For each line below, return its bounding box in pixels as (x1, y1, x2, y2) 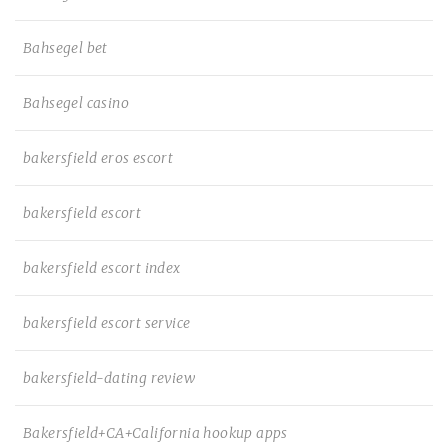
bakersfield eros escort (23, 149, 174, 167)
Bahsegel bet (23, 39, 108, 57)
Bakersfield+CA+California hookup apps (23, 424, 288, 442)
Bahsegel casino (23, 94, 129, 112)
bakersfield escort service (23, 314, 191, 332)
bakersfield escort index (23, 259, 181, 277)
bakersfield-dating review (23, 369, 195, 387)
